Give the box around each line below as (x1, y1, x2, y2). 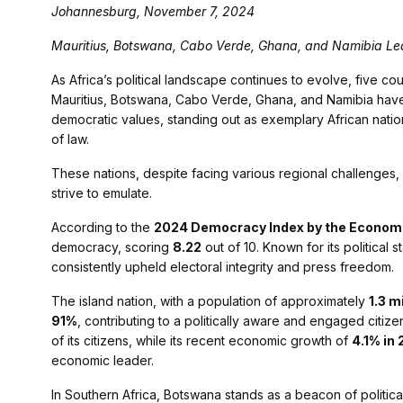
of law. (51, 131, 89, 148)
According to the (51, 219, 154, 236)
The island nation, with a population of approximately (51, 293, 369, 309)
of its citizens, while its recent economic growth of (51, 333, 352, 349)
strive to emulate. (51, 185, 152, 201)
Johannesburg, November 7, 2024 (51, 4, 255, 20)
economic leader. (51, 353, 154, 369)
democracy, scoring (51, 239, 173, 255)
